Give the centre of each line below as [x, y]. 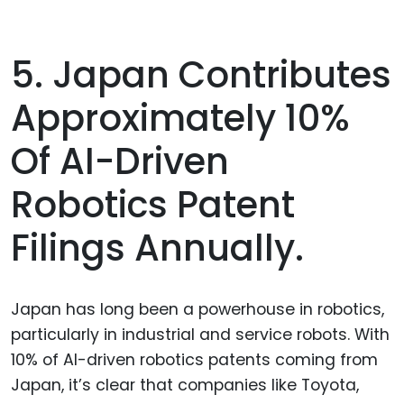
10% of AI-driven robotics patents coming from [194, 359]
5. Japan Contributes [201, 74]
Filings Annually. [157, 248]
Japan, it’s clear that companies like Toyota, [185, 385]
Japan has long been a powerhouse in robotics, [197, 309]
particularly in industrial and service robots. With [200, 334]
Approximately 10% [180, 118]
